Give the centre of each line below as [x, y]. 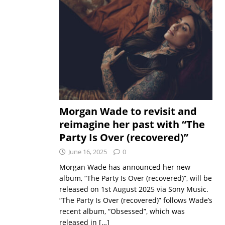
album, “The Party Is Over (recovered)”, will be [135, 178]
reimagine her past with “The [132, 124]
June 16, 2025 [87, 151]
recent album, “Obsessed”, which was [122, 211]
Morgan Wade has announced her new [125, 167]
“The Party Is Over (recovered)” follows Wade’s [136, 200]
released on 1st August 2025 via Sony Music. [134, 189]
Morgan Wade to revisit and [128, 111]
